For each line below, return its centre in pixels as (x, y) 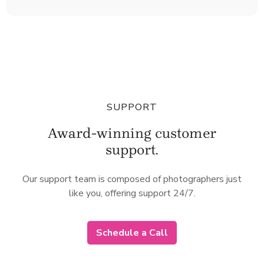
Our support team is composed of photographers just (132, 179)
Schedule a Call (132, 232)
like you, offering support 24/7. (132, 193)
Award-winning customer (132, 133)
